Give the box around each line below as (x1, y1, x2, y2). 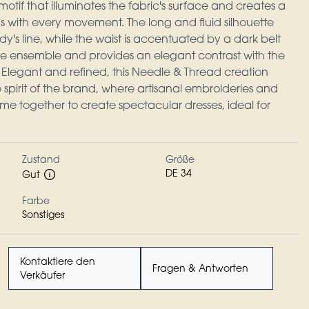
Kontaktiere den (20, 258, 95, 268)
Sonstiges (22, 211, 64, 221)
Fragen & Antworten (152, 265, 248, 275)
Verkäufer (20, 272, 65, 281)
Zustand (22, 156, 60, 166)
